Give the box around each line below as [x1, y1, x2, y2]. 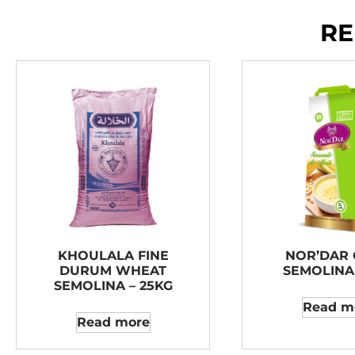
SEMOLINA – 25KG [53, 278, 173, 293]
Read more [76, 315, 150, 330]
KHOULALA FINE [57, 248, 169, 263]
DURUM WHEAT [59, 263, 166, 278]
